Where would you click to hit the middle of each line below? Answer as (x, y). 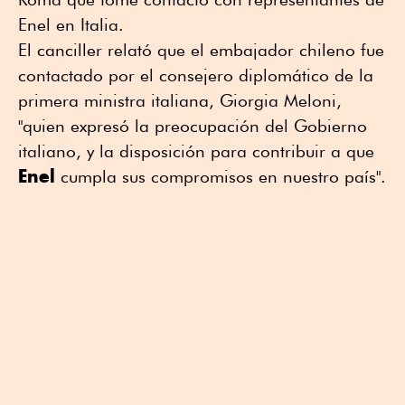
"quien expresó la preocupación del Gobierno (193, 125)
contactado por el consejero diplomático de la (196, 75)
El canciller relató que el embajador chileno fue (201, 49)
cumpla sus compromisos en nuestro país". (221, 176)
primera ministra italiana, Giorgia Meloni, (180, 100)
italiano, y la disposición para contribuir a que (196, 151)
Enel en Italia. (71, 24)
